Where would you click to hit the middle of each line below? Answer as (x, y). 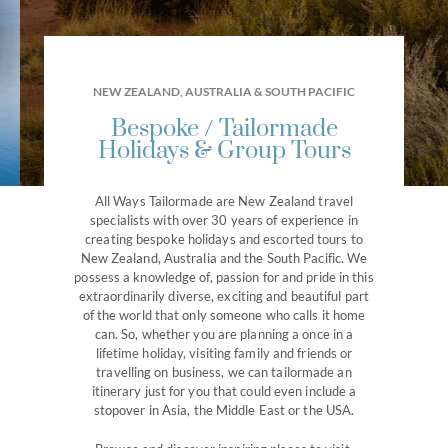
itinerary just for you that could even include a (224, 391)
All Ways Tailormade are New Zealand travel (224, 201)
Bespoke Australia (238, 251)
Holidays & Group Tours (224, 151)
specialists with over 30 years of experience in (224, 220)
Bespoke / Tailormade (224, 129)
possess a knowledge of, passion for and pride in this (224, 277)
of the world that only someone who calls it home (224, 315)
